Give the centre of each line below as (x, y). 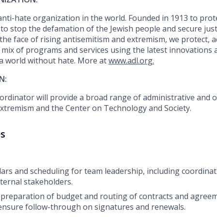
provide (64, 98)
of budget (65, 196)
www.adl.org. (131, 61)
